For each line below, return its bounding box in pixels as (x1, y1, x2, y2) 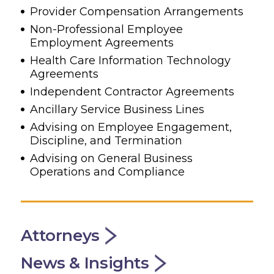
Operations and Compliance (30, 165, 185, 179)
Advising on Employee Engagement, (30, 120, 232, 134)
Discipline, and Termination (30, 133, 183, 147)
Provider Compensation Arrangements (30, 4, 244, 18)
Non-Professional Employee (30, 22, 183, 36)
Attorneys (21, 225, 100, 245)
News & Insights (21, 253, 149, 273)
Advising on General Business (30, 151, 193, 165)
